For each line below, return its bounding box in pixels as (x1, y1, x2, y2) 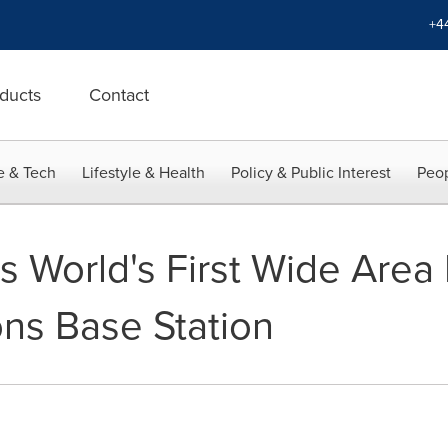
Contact (89, 82, 149, 108)
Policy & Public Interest (231, 161, 391, 184)
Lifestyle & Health (82, 161, 205, 184)
